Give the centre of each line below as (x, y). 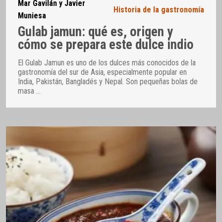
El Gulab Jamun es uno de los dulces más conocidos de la (107, 62)
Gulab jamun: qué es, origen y (95, 31)
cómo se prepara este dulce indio (106, 44)
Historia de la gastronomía (159, 9)
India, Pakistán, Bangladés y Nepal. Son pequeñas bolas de (108, 81)
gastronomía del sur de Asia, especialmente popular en (102, 72)
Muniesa (32, 16)
